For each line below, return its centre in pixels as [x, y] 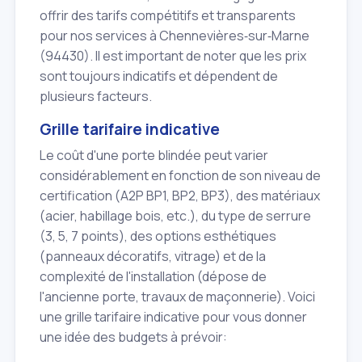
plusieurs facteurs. [96, 96]
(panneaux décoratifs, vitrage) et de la [153, 257]
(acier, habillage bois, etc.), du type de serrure [175, 216]
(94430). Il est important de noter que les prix [173, 55]
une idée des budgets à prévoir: [133, 337]
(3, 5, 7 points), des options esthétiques [158, 236]
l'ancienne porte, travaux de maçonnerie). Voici [177, 297]
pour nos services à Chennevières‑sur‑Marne [175, 35]
